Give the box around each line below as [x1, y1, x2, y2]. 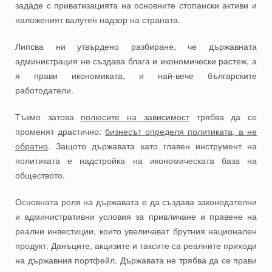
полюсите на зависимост [81, 110, 189, 123]
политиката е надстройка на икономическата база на [15, 154, 257, 167]
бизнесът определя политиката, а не [105, 125, 257, 138]
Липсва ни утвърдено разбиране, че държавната [15, 40, 257, 53]
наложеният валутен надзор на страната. [15, 13, 180, 26]
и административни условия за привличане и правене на [15, 210, 257, 223]
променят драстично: [15, 125, 105, 138]
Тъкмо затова [15, 110, 81, 123]
